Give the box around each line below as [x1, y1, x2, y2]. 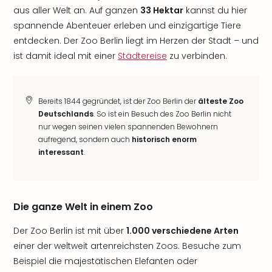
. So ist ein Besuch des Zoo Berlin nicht [93, 109, 231, 119]
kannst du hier [183, 4, 247, 16]
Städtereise [118, 50, 167, 62]
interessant [38, 147, 84, 157]
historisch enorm [132, 134, 197, 144]
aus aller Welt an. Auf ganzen [13, 4, 140, 16]
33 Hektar [140, 4, 183, 16]
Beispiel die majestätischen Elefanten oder [13, 255, 197, 267]
